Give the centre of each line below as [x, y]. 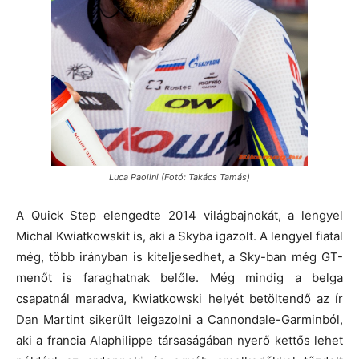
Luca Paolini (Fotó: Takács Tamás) [179, 177]
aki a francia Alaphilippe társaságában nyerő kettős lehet [179, 340]
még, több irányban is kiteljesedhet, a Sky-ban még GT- [179, 256]
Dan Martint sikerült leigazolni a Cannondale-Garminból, [179, 319]
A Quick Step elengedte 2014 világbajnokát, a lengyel [179, 215]
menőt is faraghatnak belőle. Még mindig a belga [179, 277]
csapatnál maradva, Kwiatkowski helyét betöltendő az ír [179, 298]
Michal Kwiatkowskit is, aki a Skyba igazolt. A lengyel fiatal [179, 236]
